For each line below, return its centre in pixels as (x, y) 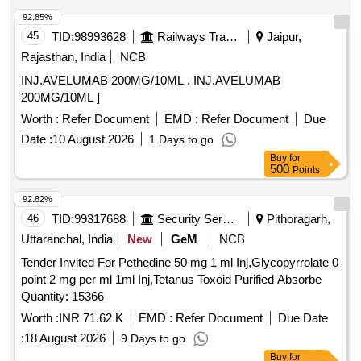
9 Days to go (153, 339)
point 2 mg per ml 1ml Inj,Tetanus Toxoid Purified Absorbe (171, 280)
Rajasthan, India (63, 57)
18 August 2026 (65, 338)
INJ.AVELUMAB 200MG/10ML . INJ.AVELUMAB (107, 81)
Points (306, 170)
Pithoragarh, (297, 219)
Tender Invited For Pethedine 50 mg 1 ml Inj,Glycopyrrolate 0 (180, 263)
